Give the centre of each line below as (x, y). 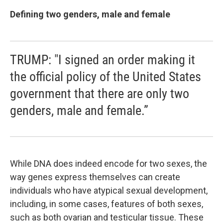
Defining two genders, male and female (90, 14)
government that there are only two (100, 94)
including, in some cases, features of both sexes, (107, 204)
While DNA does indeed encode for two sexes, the (109, 164)
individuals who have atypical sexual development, (109, 190)
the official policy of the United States (106, 77)
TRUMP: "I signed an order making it (103, 60)
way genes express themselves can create (95, 177)
